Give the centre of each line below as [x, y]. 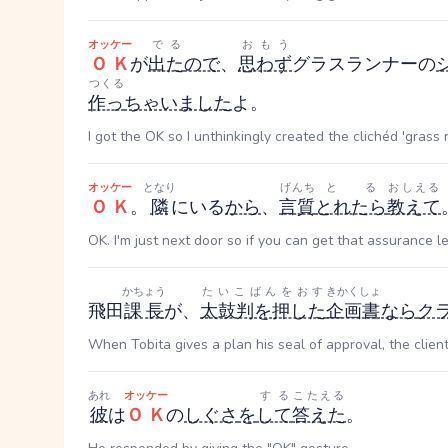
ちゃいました [178, 103]
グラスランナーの [364, 64]
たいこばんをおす [263, 291]
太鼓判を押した [263, 311]
